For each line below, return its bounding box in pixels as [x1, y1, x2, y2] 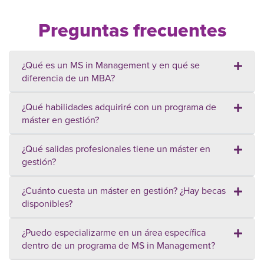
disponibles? [22, 197, 72, 210]
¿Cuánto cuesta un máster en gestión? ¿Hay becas [22, 184, 226, 197]
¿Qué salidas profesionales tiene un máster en [22, 142, 210, 156]
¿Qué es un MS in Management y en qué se [22, 58, 200, 72]
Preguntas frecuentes [38, 16, 226, 44]
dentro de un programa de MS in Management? [22, 239, 215, 252]
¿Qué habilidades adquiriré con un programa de [22, 100, 216, 114]
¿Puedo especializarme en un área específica [22, 226, 206, 239]
